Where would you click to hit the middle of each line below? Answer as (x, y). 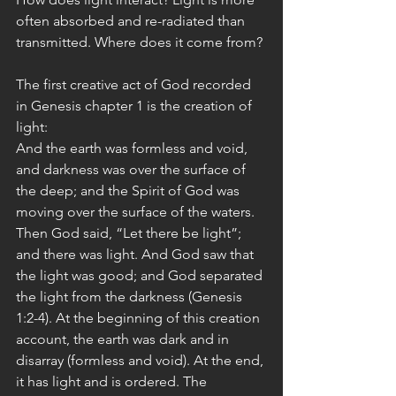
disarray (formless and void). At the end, (141, 360)
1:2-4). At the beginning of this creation (140, 318)
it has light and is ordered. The (113, 381)
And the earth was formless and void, (133, 148)
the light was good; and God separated (141, 275)
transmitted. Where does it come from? (139, 42)
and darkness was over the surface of (133, 169)
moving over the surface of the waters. (137, 212)
